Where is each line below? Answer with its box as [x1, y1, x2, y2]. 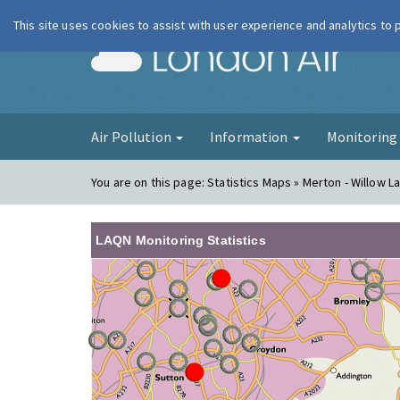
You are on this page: [91, 174, 208, 190]
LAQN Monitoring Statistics [96, 233, 266, 247]
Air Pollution [91, 128, 174, 146]
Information [209, 128, 291, 146]
